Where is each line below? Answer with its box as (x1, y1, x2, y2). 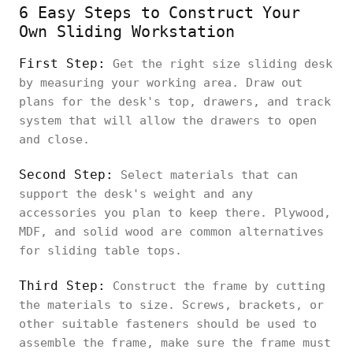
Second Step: (19, 167, 113, 182)
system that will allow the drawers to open (19, 113, 317, 128)
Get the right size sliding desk (106, 57, 333, 71)
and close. (19, 132, 90, 147)
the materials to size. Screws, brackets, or (19, 298, 324, 312)
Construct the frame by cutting (106, 279, 325, 293)
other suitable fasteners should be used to (19, 317, 317, 331)
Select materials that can (113, 168, 298, 182)
